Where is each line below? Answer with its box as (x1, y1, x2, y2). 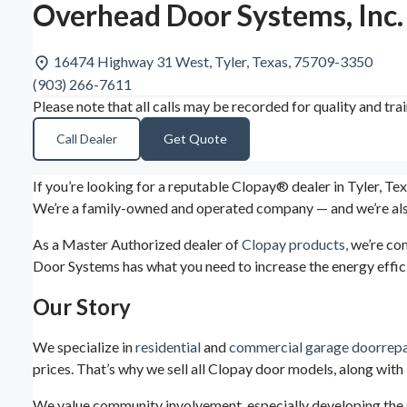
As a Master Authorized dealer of (33, 235, 242, 253)
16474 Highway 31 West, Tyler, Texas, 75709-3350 (54, 52, 372, 70)
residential (135, 338, 201, 356)
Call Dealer (56, 131, 117, 147)
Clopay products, (242, 235, 348, 253)
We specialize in (33, 338, 135, 356)
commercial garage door (229, 338, 382, 356)
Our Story (33, 293, 131, 321)
